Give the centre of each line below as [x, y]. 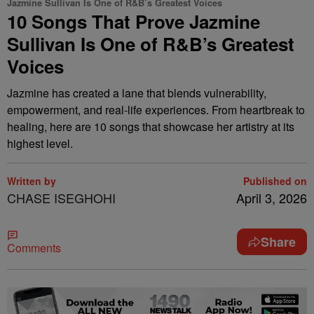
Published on [275, 181]
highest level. [40, 143]
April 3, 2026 [272, 198]
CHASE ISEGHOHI [61, 198]
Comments [34, 248]
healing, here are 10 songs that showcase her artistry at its [151, 127]
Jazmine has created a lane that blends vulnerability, [137, 93]
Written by [32, 181]
